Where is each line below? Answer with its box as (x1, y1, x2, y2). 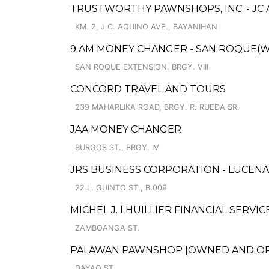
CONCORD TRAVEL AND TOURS (70, 83, 226, 95)
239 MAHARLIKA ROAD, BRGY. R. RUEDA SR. (75, 103, 240, 112)
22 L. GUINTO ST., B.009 (75, 183, 167, 192)
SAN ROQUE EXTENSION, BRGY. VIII (75, 62, 208, 71)
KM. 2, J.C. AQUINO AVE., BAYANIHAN (75, 22, 217, 31)
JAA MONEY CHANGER (70, 124, 181, 135)
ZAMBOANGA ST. (75, 223, 140, 232)
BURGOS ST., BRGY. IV (75, 143, 159, 152)
